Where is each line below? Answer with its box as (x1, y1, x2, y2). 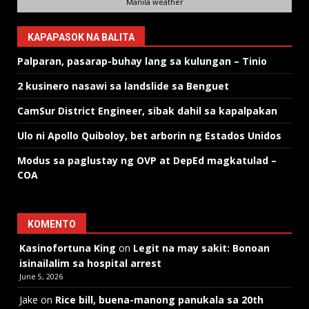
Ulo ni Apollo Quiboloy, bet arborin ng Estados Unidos (17, 128, 284, 142)
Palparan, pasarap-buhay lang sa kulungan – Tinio (17, 54, 267, 68)
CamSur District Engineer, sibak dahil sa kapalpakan (17, 103, 277, 117)
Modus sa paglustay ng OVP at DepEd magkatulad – (17, 153, 277, 167)
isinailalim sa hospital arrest (19, 256, 161, 270)
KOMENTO (28, 218, 76, 230)
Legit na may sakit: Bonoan (133, 241, 270, 255)
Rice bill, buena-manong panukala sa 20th (55, 292, 263, 306)
